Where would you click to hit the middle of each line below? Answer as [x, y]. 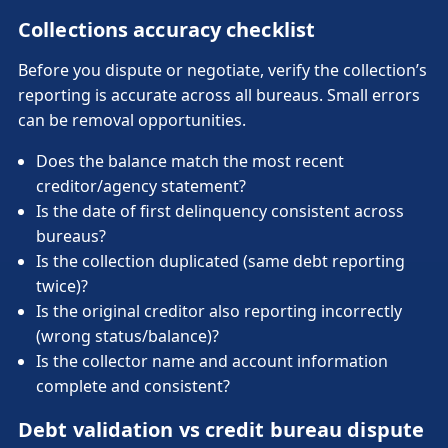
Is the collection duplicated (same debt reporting [220, 260]
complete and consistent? [133, 385]
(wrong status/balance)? [127, 335]
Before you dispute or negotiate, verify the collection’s [222, 69]
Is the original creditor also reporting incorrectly [219, 310]
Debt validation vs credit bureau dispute [221, 429]
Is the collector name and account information [212, 360]
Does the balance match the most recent [190, 160]
